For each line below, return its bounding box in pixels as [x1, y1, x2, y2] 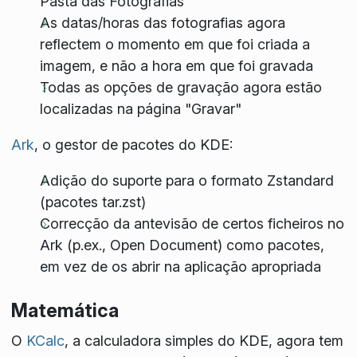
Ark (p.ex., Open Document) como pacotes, [39, 237, 324, 254]
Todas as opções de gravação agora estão [39, 79, 322, 96]
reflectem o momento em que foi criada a [39, 36, 310, 53]
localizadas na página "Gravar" [39, 100, 241, 118]
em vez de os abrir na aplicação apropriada [39, 258, 321, 276]
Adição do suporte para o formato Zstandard [39, 172, 334, 190]
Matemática [10, 299, 119, 323]
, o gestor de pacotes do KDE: [33, 136, 233, 154]
